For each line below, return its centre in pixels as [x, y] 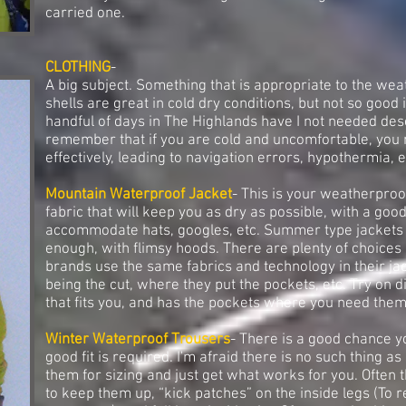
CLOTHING [78, 68]
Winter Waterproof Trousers [138, 340]
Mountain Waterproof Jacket [139, 195]
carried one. [85, 14]
